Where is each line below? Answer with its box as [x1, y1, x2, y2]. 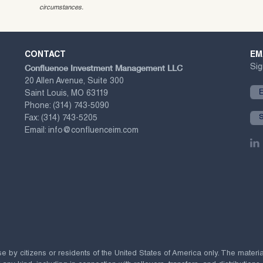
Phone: [24, 102, 53, 110]
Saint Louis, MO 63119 [24, 89, 108, 98]
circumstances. [39, 4, 84, 11]
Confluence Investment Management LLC [24, 62, 183, 73]
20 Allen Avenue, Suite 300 [24, 77, 124, 86]
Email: [24, 126, 48, 135]
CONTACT [24, 50, 66, 59]
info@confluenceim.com [48, 126, 139, 135]
